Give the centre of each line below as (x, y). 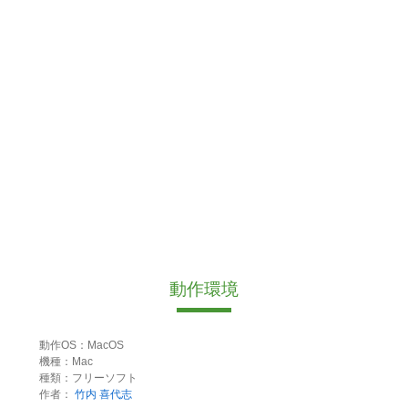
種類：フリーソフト (88, 378)
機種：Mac (66, 362)
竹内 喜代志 (103, 395)
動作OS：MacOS (81, 346)
